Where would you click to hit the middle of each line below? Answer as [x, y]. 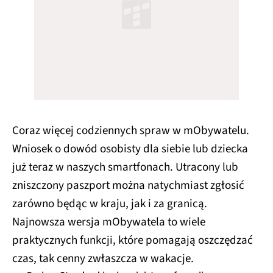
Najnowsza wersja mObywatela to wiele [109, 222]
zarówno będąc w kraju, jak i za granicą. [110, 204]
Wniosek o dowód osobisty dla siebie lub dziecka [130, 149]
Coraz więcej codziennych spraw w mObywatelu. [131, 131]
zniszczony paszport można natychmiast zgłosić [128, 186]
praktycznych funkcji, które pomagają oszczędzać [133, 241]
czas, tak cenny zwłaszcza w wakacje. [103, 259]
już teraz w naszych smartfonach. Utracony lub [125, 168]
